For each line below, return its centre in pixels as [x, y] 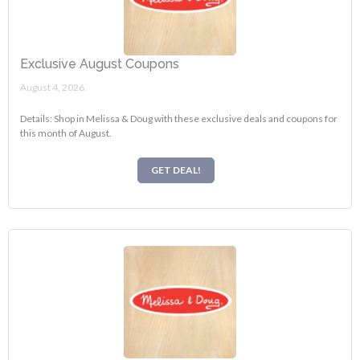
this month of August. [66, 133]
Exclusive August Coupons [100, 64]
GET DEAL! [176, 170]
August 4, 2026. [54, 88]
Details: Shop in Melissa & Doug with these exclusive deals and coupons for [179, 119]
